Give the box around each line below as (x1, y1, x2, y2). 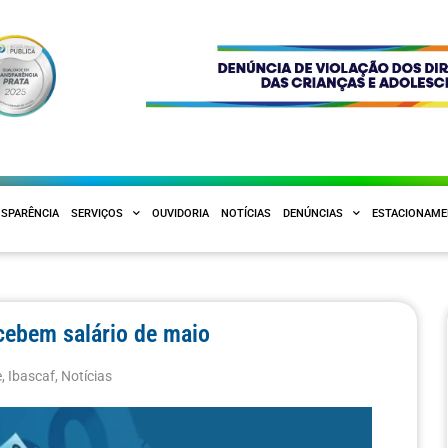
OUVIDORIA (152, 206, 209, 220)
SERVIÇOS (71, 206, 123, 220)
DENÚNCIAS (283, 206, 343, 220)
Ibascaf (8, 367, 56, 385)
